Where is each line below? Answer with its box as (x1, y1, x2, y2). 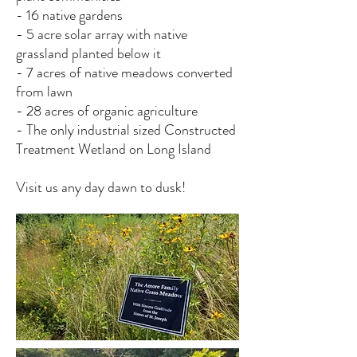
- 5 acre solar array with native (16, 24, 187, 45)
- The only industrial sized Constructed (16, 120, 236, 140)
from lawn (16, 81, 76, 102)
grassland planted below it (16, 43, 164, 64)
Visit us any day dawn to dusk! (16, 177, 186, 198)
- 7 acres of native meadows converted (16, 62, 233, 83)
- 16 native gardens (16, 5, 129, 25)
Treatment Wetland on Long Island (16, 139, 221, 159)
